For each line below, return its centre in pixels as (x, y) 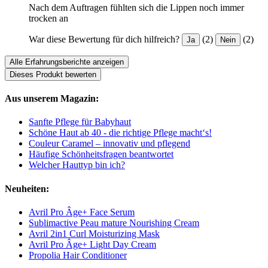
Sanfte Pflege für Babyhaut (80, 122)
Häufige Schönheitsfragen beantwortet (101, 154)
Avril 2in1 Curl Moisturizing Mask (94, 233)
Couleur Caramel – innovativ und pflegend (109, 144)
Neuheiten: (27, 188)
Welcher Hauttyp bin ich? (77, 165)
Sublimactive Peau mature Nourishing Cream (114, 223)
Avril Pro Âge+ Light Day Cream (92, 244)
